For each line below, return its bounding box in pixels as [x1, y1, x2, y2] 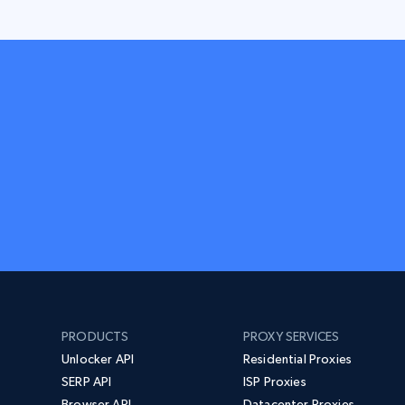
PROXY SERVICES [242, 328, 340, 344]
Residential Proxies [242, 351, 353, 366]
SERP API [61, 373, 112, 389]
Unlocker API [61, 351, 135, 366]
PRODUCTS [61, 328, 129, 344]
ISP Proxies [242, 373, 306, 389]
